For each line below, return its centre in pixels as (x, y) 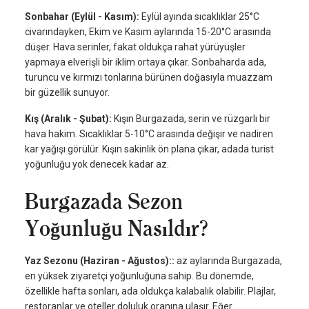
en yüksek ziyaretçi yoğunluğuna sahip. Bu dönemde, (139, 276)
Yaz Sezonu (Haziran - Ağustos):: (101, 261)
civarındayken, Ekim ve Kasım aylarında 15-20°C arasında (148, 32)
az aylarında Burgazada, (229, 261)
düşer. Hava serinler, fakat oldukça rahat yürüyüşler (135, 47)
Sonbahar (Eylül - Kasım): (83, 17)
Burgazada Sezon (104, 202)
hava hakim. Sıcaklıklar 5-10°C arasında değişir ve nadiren (149, 134)
